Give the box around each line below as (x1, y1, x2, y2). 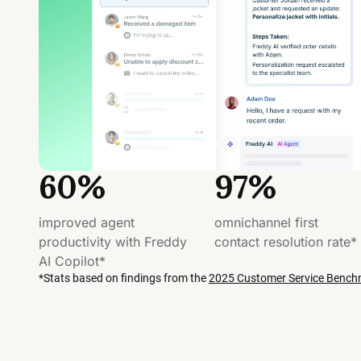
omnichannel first (214, 214, 318, 230)
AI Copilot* (39, 253, 106, 269)
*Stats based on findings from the (39, 272, 209, 284)
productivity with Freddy (39, 234, 187, 250)
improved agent (39, 214, 135, 230)
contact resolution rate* (214, 234, 357, 250)
